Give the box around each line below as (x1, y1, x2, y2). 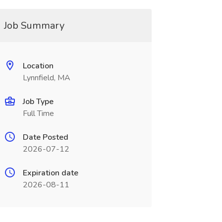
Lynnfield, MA (22, 72, 70, 83)
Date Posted (22, 132, 68, 143)
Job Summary (3, 19, 64, 32)
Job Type (22, 96, 54, 107)
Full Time (22, 108, 54, 119)
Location (22, 60, 54, 71)
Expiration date (22, 167, 78, 178)
